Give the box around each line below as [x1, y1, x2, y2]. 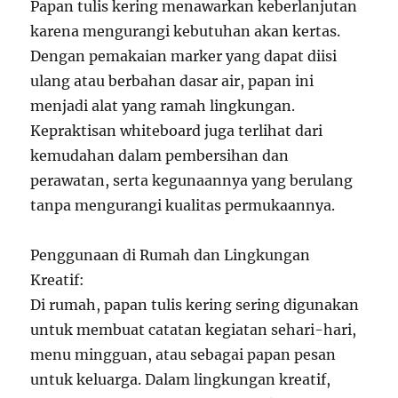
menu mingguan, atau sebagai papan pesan [30, 346, 337, 363]
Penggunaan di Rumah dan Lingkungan [30, 246, 311, 264]
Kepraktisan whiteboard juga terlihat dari [30, 122, 323, 139]
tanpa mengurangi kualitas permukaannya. [30, 196, 336, 214]
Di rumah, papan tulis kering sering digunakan [30, 296, 360, 314]
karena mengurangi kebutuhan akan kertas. [30, 22, 341, 40]
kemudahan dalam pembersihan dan [30, 147, 290, 164]
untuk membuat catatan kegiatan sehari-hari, [30, 321, 357, 338]
